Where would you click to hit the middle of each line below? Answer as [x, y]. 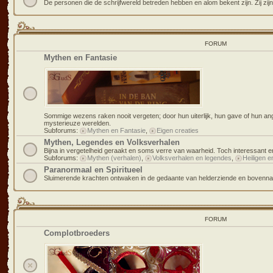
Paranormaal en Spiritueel [93, 170]
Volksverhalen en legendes [192, 158]
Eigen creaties [178, 130]
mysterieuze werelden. [77, 123]
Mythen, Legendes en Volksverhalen [112, 142]
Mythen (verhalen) [114, 158]
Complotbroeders [77, 233]
